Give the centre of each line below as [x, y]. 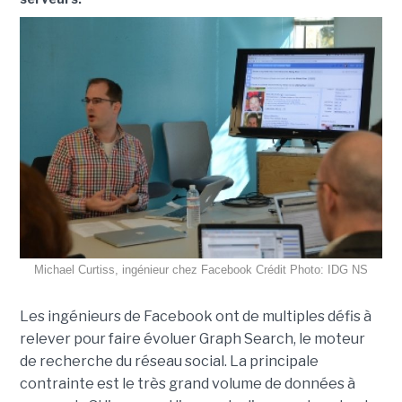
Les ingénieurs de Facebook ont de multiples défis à [195, 317]
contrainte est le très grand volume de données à [187, 384]
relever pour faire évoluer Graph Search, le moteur [192, 339]
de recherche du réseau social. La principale [169, 362]
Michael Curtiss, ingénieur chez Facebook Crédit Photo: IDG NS [201, 270]
